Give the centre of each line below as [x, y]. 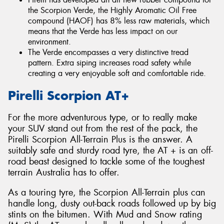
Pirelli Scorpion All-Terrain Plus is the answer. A [100, 140]
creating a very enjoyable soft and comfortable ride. [117, 73]
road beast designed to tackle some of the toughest [106, 162]
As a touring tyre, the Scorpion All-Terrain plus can [107, 192]
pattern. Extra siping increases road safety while [109, 63]
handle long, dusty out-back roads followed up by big [112, 203]
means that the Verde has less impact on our [103, 31]
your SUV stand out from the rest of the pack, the [103, 129]
